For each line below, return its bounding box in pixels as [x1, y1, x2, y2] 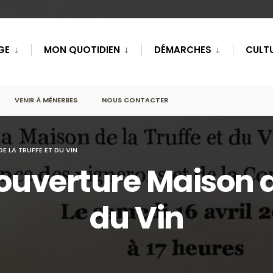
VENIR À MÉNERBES [15, 95, 77, 105]
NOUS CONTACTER [102, 95, 168, 105]
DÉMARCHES [154, 43, 211, 56]
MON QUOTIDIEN [44, 43, 120, 56]
